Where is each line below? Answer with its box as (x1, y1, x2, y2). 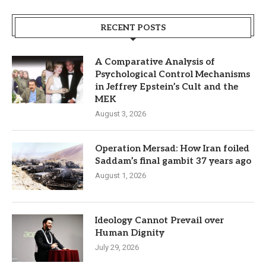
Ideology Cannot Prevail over (95, 214, 224, 226)
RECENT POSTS (100, 22, 166, 33)
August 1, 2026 (95, 170, 146, 180)
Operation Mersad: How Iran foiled (95, 142, 249, 154)
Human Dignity (95, 227, 164, 238)
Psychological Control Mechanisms (95, 68, 250, 80)
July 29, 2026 (95, 242, 139, 252)
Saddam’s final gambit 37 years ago (95, 155, 251, 166)
